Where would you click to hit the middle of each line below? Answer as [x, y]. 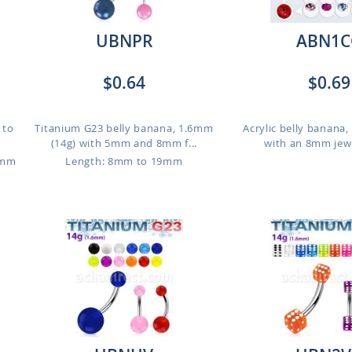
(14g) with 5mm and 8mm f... [124, 143]
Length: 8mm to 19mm [124, 161]
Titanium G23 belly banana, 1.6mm [124, 128]
